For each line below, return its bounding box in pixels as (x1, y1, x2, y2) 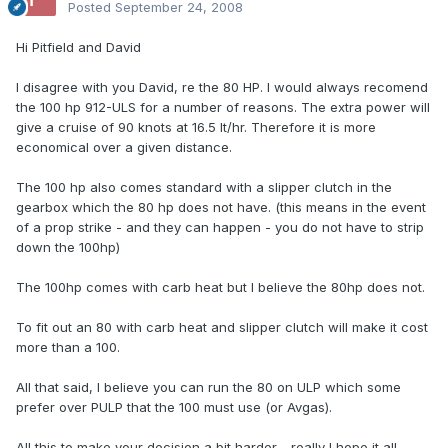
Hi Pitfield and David (16, 39, 141, 56)
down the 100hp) (16, 239, 120, 256)
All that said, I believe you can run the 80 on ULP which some (16, 379, 401, 396)
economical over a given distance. (16, 139, 232, 156)
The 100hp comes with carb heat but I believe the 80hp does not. (16, 279, 425, 296)
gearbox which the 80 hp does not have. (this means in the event (16, 199, 426, 216)
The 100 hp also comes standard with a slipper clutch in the (16, 179, 392, 196)
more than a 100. (16, 339, 120, 356)
